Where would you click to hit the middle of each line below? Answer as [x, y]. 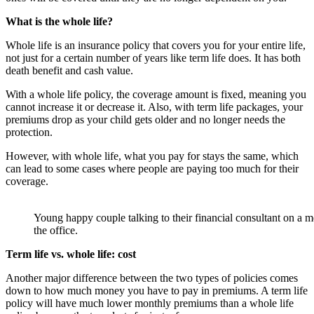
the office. [56, 230]
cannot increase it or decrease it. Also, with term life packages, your [154, 107]
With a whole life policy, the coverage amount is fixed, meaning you [156, 94]
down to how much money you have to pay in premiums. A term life [157, 290]
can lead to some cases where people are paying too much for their [152, 168]
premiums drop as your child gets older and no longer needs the [145, 119]
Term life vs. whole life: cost [71, 254]
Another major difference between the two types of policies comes [152, 278]
